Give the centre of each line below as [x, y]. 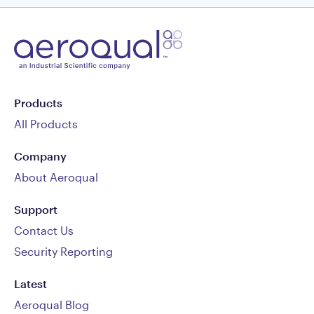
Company [40, 156]
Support [36, 210]
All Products [46, 124]
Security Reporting [63, 252]
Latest [30, 284]
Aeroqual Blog [52, 305]
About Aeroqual [56, 177]
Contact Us [44, 231]
